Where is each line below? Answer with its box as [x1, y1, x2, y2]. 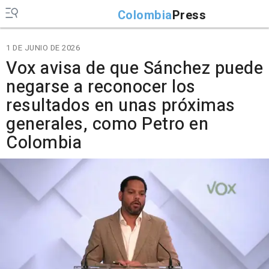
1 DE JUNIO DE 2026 [6, 42, 80, 53]
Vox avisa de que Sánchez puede [6, 56, 263, 81]
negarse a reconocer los [6, 74, 196, 100]
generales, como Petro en [6, 112, 208, 137]
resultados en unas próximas [6, 93, 235, 118]
